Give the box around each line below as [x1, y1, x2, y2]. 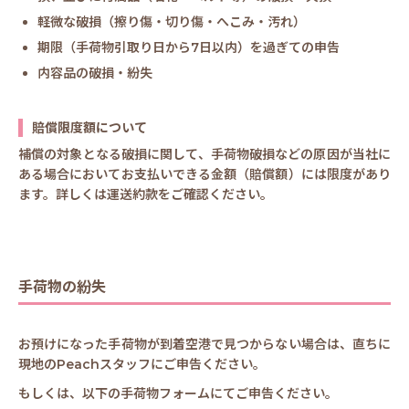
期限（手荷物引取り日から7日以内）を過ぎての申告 [37, 39, 340, 57]
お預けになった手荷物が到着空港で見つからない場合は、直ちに [18, 336, 391, 353]
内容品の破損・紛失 [37, 65, 152, 82]
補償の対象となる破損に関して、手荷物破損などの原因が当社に [18, 146, 391, 163]
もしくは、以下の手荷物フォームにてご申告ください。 [18, 385, 338, 403]
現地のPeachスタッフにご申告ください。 [18, 356, 266, 373]
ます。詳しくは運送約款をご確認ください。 [18, 186, 273, 204]
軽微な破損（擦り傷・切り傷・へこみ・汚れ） [37, 14, 306, 31]
